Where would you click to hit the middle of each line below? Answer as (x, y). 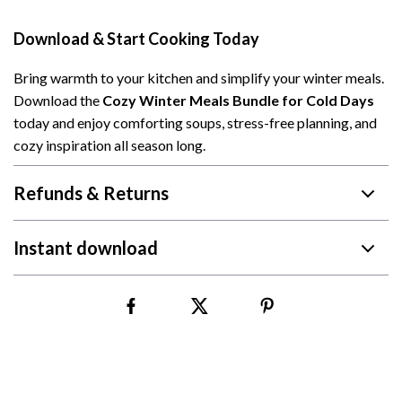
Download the (58, 100)
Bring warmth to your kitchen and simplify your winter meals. (199, 78)
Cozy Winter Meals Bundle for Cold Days (238, 100)
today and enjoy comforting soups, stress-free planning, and (195, 122)
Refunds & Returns (91, 193)
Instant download (86, 248)
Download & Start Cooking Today (136, 39)
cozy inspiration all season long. (109, 145)
